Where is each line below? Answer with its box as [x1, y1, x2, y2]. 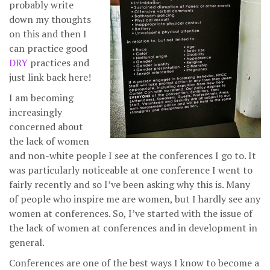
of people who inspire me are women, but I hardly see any [9, 192, 260, 206]
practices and [28, 56, 89, 69]
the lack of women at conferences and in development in [9, 221, 257, 234]
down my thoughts [9, 13, 91, 26]
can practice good [9, 42, 87, 55]
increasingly [9, 105, 62, 119]
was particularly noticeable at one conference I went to [9, 163, 253, 177]
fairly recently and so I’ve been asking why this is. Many [9, 178, 250, 191]
